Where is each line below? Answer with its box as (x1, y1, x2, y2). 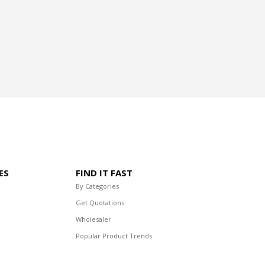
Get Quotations (76, 198, 124, 208)
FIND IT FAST (76, 167, 132, 179)
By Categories (76, 182, 119, 191)
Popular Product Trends (76, 231, 152, 241)
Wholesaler (76, 215, 111, 224)
